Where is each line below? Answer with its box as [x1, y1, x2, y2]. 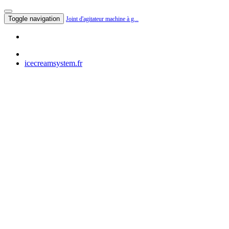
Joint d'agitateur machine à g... [66, 15, 139, 22]
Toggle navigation [8, 15, 60, 22]
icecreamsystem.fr [25, 59, 82, 67]
